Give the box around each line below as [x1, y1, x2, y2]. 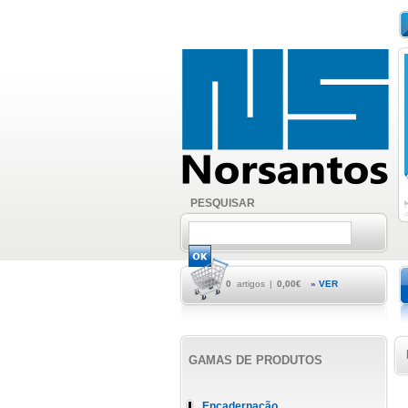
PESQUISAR [190, 197, 255, 209]
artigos [234, 279, 265, 289]
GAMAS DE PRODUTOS [189, 353, 322, 367]
